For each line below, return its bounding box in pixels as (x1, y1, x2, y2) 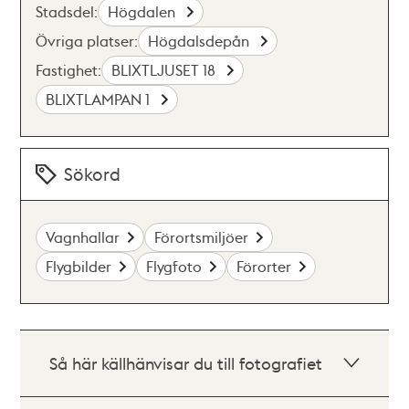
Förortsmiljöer (154, 227, 249, 246)
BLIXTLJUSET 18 (111, 60, 220, 79)
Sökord (64, 163, 121, 185)
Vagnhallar (46, 227, 121, 246)
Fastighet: (36, 60, 102, 79)
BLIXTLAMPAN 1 (46, 89, 154, 109)
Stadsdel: (36, 2, 99, 21)
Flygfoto (146, 257, 203, 276)
